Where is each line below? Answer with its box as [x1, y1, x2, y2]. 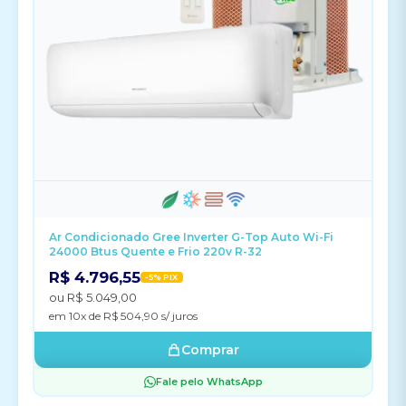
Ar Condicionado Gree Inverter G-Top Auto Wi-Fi [49, 230, 333, 244]
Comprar [181, 342, 239, 358]
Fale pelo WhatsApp [155, 375, 263, 388]
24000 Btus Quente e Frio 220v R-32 [49, 245, 262, 258]
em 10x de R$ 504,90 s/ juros [49, 309, 198, 323]
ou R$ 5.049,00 [49, 290, 137, 304]
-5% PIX [145, 272, 179, 282]
